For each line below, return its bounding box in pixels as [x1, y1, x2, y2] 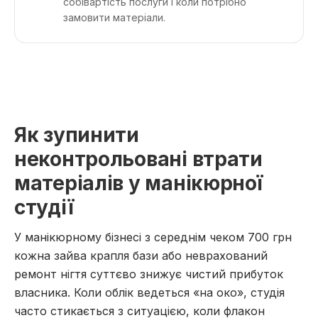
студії [14, 195, 74, 219]
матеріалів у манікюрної [14, 171, 263, 195]
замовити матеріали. [63, 11, 165, 23]
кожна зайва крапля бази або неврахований [14, 248, 268, 263]
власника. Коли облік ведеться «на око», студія [14, 285, 285, 300]
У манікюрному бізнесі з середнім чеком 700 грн [14, 230, 292, 244]
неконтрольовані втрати [14, 147, 263, 171]
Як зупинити [14, 123, 139, 147]
